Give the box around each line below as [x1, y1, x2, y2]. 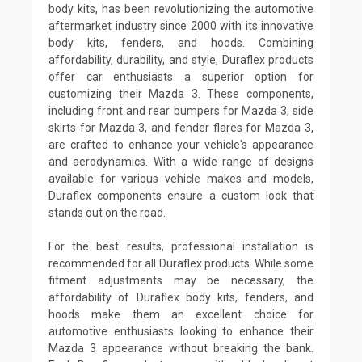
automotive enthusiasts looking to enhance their [48, 324, 314, 338]
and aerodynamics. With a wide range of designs [48, 154, 314, 168]
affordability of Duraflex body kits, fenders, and [48, 290, 314, 304]
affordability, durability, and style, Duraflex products [48, 53, 314, 66]
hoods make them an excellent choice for [48, 307, 314, 321]
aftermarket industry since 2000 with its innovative [48, 19, 314, 32]
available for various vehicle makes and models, [48, 171, 314, 185]
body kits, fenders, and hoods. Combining [48, 36, 314, 49]
